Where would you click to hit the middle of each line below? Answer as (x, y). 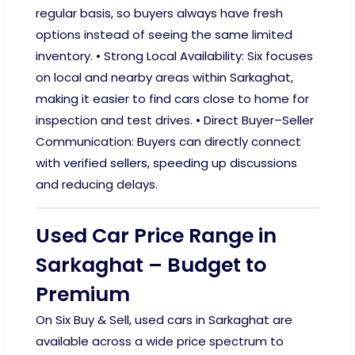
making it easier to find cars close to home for (172, 99)
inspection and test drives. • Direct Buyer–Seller (175, 120)
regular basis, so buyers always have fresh (159, 13)
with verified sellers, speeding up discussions (166, 163)
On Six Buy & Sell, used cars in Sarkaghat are (164, 320)
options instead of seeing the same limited (164, 34)
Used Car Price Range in (156, 236)
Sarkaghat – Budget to (151, 265)
